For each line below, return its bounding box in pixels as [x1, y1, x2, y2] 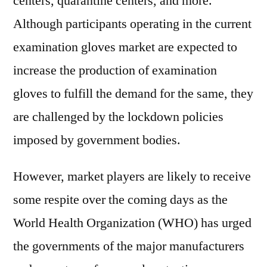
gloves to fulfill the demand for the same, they [13, 85, 253, 102]
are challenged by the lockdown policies [13, 108, 223, 125]
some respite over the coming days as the [13, 191, 228, 208]
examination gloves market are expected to [13, 39, 237, 55]
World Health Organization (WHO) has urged [13, 215, 252, 231]
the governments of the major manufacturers [13, 238, 244, 254]
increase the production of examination [13, 62, 217, 79]
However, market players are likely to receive [13, 168, 251, 185]
